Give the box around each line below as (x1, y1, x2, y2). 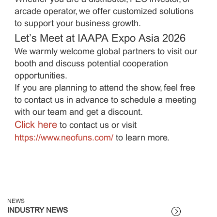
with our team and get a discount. (15, 108, 143, 117)
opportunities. (15, 72, 67, 80)
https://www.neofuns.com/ (15, 134, 113, 143)
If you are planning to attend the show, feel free (15, 84, 195, 93)
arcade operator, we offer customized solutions (15, 7, 194, 16)
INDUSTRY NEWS (7, 207, 68, 215)
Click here (15, 120, 57, 130)
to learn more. (113, 134, 170, 143)
